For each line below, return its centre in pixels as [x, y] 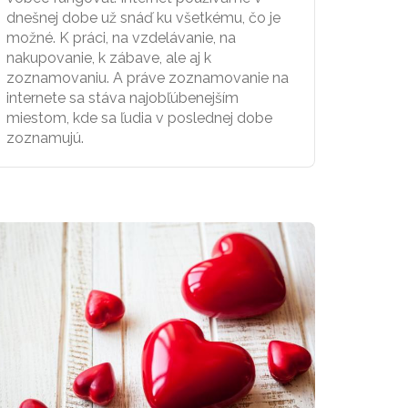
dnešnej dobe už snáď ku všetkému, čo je [143, 17]
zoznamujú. [45, 138]
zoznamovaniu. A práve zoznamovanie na [148, 77]
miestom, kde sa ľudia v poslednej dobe [139, 117]
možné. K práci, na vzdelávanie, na [121, 37]
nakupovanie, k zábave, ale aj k [109, 57]
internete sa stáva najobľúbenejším [122, 97]
